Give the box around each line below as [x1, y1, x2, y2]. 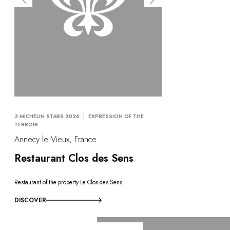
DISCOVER [14, 195, 46, 205]
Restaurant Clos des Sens [14, 150, 133, 166]
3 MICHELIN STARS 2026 [14, 112, 80, 120]
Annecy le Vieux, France [14, 133, 97, 145]
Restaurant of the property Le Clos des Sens [14, 178, 122, 187]
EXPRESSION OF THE [88, 112, 144, 120]
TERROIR [14, 120, 38, 128]
